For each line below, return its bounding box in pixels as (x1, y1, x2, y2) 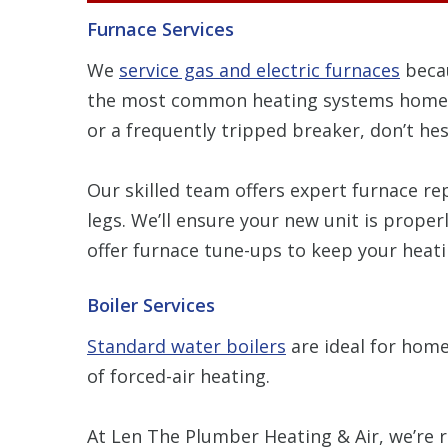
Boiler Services (87, 292, 215, 317)
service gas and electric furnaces (119, 57, 400, 82)
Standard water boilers (87, 333, 286, 358)
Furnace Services (87, 16, 234, 41)
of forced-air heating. (87, 363, 270, 388)
